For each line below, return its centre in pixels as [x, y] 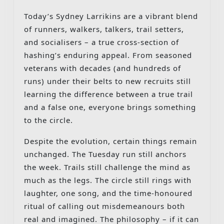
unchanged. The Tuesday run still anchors [105, 154]
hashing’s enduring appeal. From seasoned [108, 55]
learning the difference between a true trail [108, 94]
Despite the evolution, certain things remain [110, 141]
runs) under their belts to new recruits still [107, 81]
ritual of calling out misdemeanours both [104, 206]
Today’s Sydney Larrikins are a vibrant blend [111, 16]
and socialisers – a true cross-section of [101, 42]
